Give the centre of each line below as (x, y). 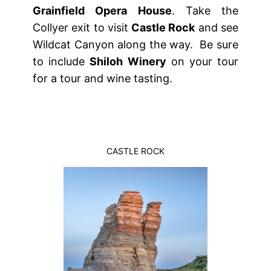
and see (217, 28)
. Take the (205, 11)
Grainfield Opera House (102, 11)
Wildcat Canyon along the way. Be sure (135, 45)
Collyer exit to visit (82, 28)
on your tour (202, 62)
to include (61, 62)
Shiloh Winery (128, 62)
